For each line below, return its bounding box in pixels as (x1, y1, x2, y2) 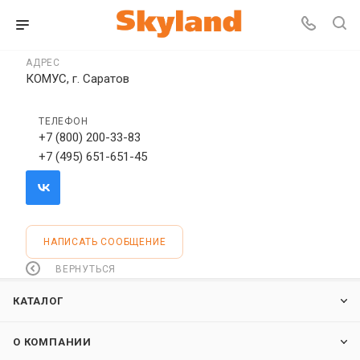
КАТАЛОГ (13, 295, 63, 307)
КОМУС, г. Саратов (26, 72, 129, 86)
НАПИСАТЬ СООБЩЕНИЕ (43, 236, 166, 247)
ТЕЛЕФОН (39, 116, 88, 127)
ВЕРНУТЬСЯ (55, 263, 117, 275)
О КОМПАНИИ (13, 336, 92, 348)
